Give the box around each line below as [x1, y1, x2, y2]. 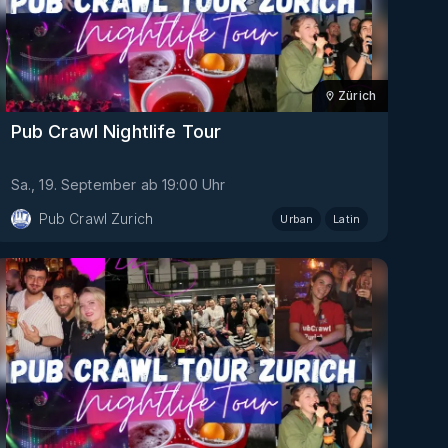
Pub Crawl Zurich [38, 210, 154, 228]
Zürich [338, 87, 376, 103]
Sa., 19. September [10, 176, 137, 194]
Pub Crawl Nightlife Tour [10, 121, 222, 143]
